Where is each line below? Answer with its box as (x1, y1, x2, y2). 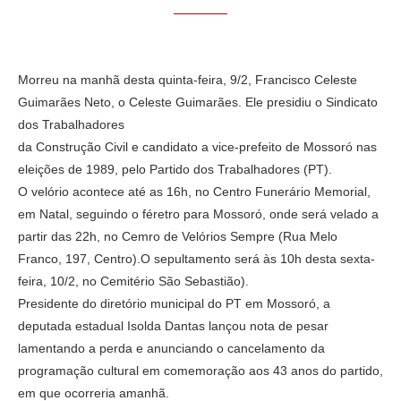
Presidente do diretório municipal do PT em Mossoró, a (18, 296, 330, 311)
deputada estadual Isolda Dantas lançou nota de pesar (18, 319, 328, 334)
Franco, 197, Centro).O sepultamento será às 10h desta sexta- (18, 252, 375, 267)
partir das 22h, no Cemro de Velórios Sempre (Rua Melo (18, 229, 337, 244)
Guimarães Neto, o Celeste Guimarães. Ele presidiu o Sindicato (18, 95, 378, 110)
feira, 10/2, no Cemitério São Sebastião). (18, 274, 249, 289)
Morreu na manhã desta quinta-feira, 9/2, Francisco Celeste (18, 73, 357, 88)
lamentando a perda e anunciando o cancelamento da (18, 341, 325, 356)
